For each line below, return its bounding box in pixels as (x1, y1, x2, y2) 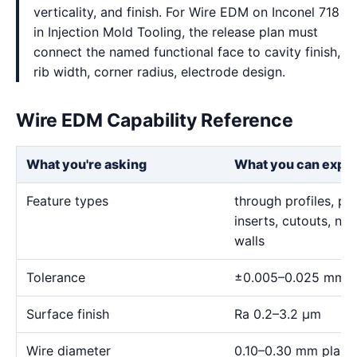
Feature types (26, 193, 108, 209)
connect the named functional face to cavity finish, (33, 44, 340, 60)
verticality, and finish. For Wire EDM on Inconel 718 (33, 4, 339, 20)
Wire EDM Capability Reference (16, 109, 293, 131)
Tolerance (26, 269, 85, 285)
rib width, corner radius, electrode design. (33, 64, 285, 80)
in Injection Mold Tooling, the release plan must (33, 24, 318, 40)
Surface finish (26, 306, 109, 322)
